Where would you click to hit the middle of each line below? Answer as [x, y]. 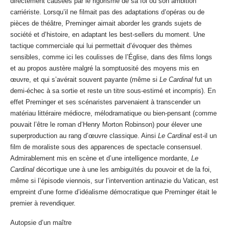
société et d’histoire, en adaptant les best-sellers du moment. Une [108, 35]
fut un [202, 80]
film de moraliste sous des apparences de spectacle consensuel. [106, 147]
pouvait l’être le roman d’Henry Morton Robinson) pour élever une [106, 125]
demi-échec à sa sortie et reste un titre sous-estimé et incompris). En [113, 91]
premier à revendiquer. [43, 203]
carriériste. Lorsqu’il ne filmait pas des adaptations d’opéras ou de [107, 12]
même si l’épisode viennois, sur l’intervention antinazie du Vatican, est [114, 181]
